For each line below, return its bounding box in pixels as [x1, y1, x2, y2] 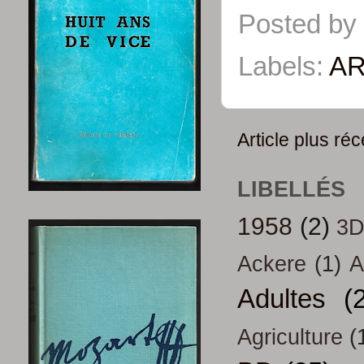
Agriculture [237, 325, 343, 350]
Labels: [238, 51, 329, 81]
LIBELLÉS [237, 176, 345, 201]
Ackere [237, 252, 306, 277]
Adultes [237, 284, 326, 314]
